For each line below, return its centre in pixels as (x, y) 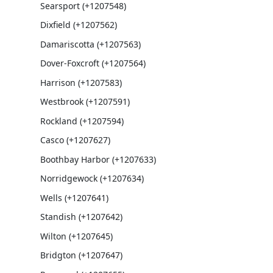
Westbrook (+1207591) (85, 101)
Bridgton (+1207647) (81, 255)
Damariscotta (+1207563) (90, 44)
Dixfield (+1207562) (78, 25)
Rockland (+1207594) (82, 121)
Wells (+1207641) (74, 197)
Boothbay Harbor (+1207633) (98, 159)
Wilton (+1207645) (76, 236)
